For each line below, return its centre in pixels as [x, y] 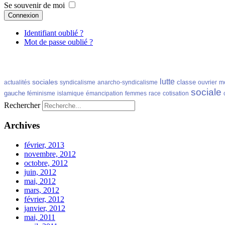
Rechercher [22, 105]
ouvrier [207, 82]
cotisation [176, 93]
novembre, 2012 [50, 154]
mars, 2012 [42, 190]
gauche [15, 93]
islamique [71, 93]
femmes [136, 93]
